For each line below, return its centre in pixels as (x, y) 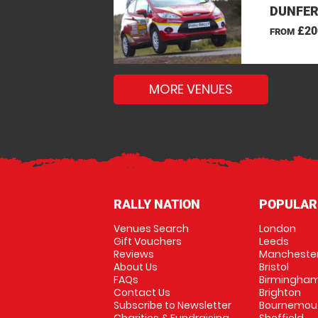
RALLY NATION (157, 204)
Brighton (280, 292)
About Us (136, 267)
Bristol (274, 267)
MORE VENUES (191, 89)
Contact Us (142, 292)
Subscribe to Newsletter (172, 305)
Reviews (134, 254)
